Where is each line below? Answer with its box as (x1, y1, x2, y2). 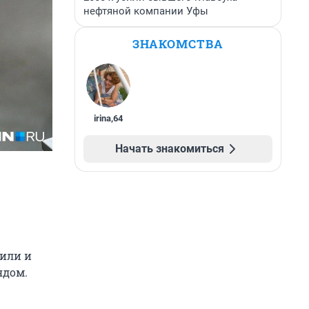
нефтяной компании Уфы (83, 5, 208, 17)
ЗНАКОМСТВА (132, 36, 223, 52)
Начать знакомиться (115, 142, 224, 155)
